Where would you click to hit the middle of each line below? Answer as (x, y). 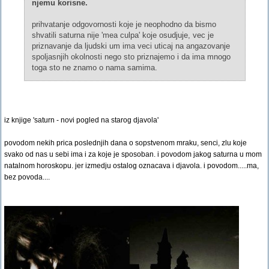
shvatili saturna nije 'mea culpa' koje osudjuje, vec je (122, 35)
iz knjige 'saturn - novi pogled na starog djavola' (81, 120)
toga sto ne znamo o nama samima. (94, 68)
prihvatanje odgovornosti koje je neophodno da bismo (124, 24)
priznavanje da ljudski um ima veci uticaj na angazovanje (131, 46)
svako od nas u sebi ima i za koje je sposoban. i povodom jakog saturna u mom (133, 154)
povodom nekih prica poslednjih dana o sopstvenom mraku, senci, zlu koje (125, 143)
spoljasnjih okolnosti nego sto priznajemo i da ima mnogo (131, 57)
